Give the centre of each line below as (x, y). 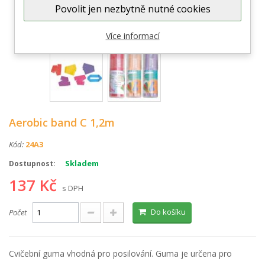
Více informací (132, 36)
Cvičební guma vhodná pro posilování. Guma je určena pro (120, 253)
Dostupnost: (32, 164)
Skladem (82, 163)
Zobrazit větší (126, 18)
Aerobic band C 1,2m (62, 122)
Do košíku (168, 212)
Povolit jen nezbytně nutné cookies (132, 9)
